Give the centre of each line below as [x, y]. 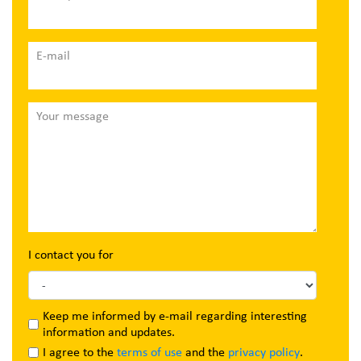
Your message [73, 115]
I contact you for [71, 254]
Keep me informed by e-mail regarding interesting [175, 316]
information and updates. [109, 332]
